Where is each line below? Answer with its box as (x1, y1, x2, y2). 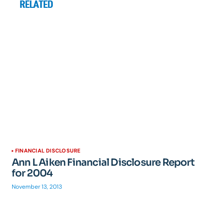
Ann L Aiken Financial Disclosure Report (12, 156, 195, 169)
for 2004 (12, 167, 53, 179)
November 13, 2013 (12, 183, 62, 191)
